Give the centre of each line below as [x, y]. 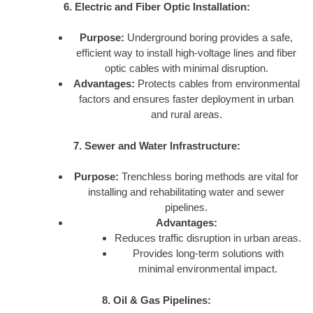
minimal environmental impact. [208, 269]
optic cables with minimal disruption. [186, 68]
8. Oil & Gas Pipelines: [156, 300]
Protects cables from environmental [217, 84]
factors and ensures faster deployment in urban [186, 99]
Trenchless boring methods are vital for [209, 177]
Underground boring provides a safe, [209, 38]
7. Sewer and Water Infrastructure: [156, 145]
